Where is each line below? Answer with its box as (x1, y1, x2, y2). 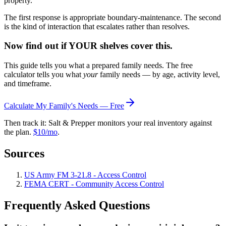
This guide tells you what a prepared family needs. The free (4, 61, 193, 70)
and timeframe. (4, 79, 51, 88)
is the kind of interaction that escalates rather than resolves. (4, 22, 190, 31)
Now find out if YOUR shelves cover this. (4, 40, 173, 51)
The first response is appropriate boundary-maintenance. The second (4, 13, 221, 22)
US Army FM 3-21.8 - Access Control (24, 171, 146, 179)
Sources (4, 147, 44, 160)
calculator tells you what (4, 70, 83, 79)
